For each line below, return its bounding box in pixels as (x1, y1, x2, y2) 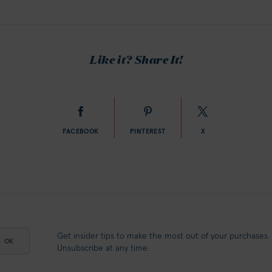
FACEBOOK (63, 128, 99, 135)
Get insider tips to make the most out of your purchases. (57, 232, 270, 240)
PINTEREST (129, 128, 166, 135)
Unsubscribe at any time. (57, 244, 149, 253)
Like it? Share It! (89, 51, 183, 67)
